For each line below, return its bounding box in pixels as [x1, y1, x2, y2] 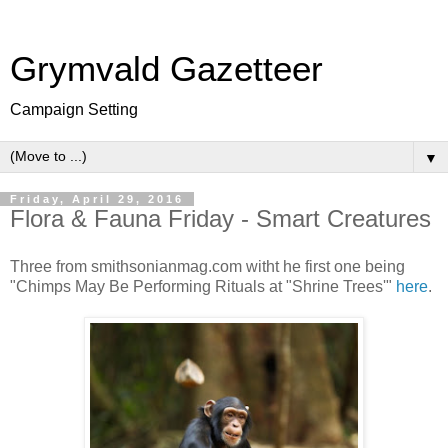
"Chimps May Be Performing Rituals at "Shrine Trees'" [10, 277, 396, 295]
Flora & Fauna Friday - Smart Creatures [10, 205, 431, 232]
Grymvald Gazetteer [10, 50, 323, 88]
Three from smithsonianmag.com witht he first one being [10, 257, 405, 275]
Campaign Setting [10, 101, 138, 118]
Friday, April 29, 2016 [10, 193, 184, 205]
